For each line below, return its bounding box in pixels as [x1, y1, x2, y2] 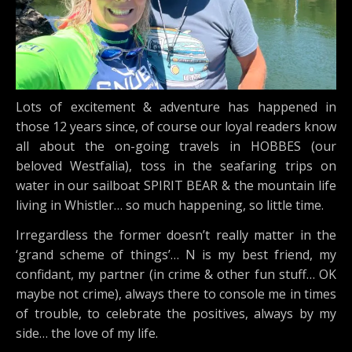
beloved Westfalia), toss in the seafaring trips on [16, 157, 336, 174]
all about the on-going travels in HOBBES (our [16, 137, 336, 155]
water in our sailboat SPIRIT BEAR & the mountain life [16, 177, 336, 194]
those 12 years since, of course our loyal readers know [16, 118, 336, 135]
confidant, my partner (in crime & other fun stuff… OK [16, 266, 336, 283]
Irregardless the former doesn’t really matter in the [16, 226, 336, 244]
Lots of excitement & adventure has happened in [16, 98, 336, 115]
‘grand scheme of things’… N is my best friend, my [16, 246, 336, 263]
